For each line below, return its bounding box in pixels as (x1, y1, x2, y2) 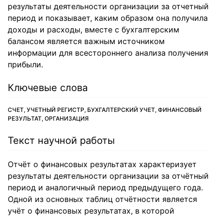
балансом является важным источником (8, 36, 165, 46)
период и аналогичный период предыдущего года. (8, 183, 203, 192)
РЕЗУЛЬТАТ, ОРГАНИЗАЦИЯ (8, 115, 89, 122)
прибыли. (8, 60, 43, 69)
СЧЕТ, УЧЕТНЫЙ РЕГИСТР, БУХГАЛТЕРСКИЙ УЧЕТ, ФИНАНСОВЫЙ (8, 106, 201, 113)
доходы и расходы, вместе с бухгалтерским (8, 25, 179, 34)
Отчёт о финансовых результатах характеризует (8, 159, 197, 169)
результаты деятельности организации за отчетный (8, 1, 209, 11)
